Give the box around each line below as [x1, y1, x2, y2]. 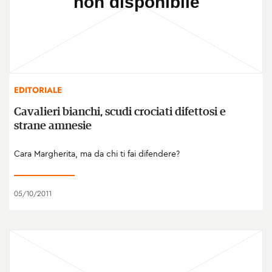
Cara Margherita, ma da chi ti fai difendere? [14, 148, 180, 159]
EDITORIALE [14, 84, 62, 96]
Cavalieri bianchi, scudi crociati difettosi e [14, 106, 226, 118]
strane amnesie [14, 120, 92, 132]
